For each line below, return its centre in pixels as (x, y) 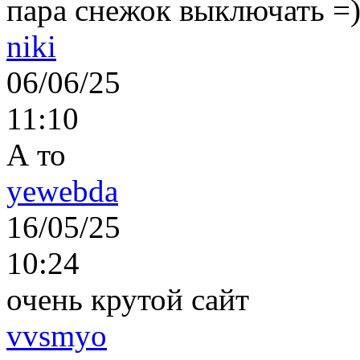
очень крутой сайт (128, 299)
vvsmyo (57, 335)
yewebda (62, 190)
